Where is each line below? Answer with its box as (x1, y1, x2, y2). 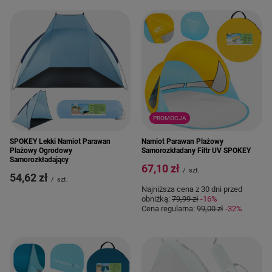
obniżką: (141, 194, 172, 203)
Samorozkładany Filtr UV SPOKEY (141, 146, 251, 155)
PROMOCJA (152, 114, 186, 121)
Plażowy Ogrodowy (10, 146, 72, 155)
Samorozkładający (10, 155, 69, 164)
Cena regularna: (141, 204, 197, 213)
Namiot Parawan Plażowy (141, 137, 223, 146)
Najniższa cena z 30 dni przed (141, 185, 242, 194)
